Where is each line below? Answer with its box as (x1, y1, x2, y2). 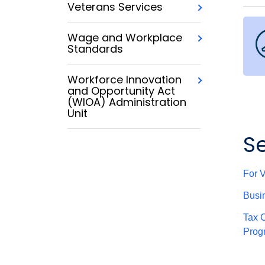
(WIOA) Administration (67, 95, 186, 110)
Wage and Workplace (67, 30, 182, 46)
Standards (67, 41, 123, 57)
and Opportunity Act (67, 83, 175, 99)
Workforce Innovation (67, 72, 182, 88)
